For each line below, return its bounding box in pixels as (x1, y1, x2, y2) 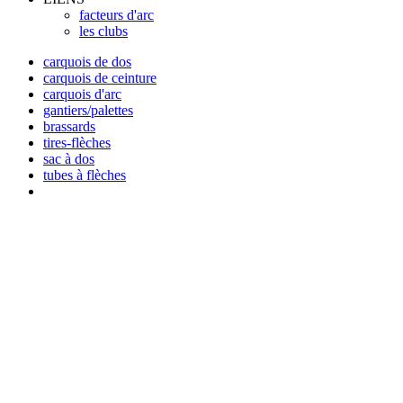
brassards (43, 118, 95, 134)
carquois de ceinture (43, 69, 157, 85)
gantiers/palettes (43, 102, 133, 118)
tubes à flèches (43, 166, 126, 183)
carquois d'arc (43, 85, 121, 102)
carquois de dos (43, 53, 131, 69)
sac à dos (43, 150, 94, 166)
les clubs (79, 22, 128, 39)
